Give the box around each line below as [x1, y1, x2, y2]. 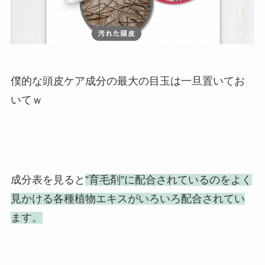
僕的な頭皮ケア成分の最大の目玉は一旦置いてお [10, 75, 245, 87]
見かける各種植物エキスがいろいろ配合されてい [10, 193, 245, 205]
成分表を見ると [10, 174, 85, 186]
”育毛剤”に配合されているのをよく [85, 174, 252, 186]
